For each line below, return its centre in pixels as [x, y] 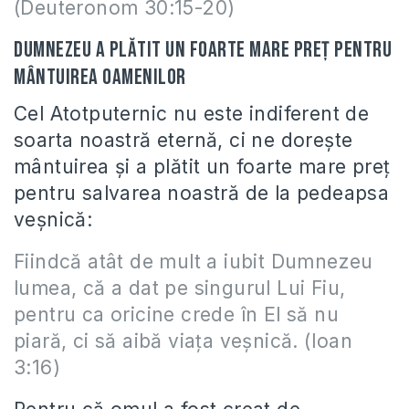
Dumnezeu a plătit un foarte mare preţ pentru [203, 50]
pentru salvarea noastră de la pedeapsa [202, 193]
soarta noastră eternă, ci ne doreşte [184, 140]
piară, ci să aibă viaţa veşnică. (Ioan [184, 341]
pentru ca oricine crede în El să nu [176, 315]
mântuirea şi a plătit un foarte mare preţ [202, 167]
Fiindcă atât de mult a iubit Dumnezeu [194, 262]
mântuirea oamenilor [100, 77]
